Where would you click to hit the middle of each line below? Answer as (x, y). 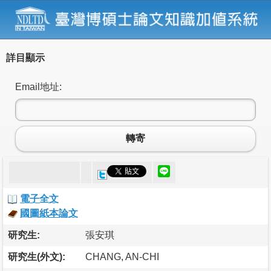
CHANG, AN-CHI (122, 256)
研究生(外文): (37, 256)
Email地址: (38, 87)
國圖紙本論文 (49, 213)
